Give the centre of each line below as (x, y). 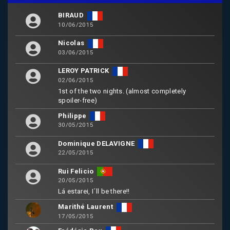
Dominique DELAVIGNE (97, 143)
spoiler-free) (78, 100)
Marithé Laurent (85, 207)
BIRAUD (71, 15)
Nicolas (71, 43)
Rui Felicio (76, 171)
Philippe (72, 116)
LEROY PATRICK (84, 71)
